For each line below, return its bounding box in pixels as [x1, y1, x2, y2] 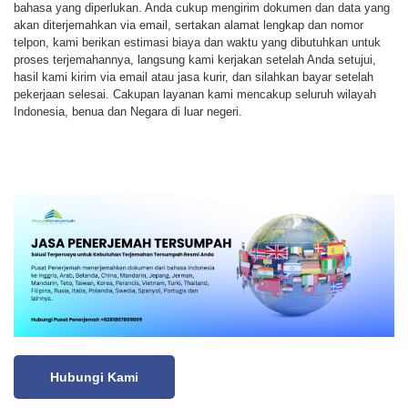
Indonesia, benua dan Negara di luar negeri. [14, 104, 242, 118]
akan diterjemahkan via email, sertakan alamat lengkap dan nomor [14, 17, 363, 32]
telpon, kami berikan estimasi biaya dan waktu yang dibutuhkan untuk [14, 35, 381, 49]
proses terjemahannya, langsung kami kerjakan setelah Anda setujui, [14, 52, 376, 66]
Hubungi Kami [50, 369, 138, 384]
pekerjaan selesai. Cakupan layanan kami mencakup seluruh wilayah [14, 87, 376, 101]
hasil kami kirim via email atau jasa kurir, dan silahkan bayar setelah [14, 69, 373, 84]
